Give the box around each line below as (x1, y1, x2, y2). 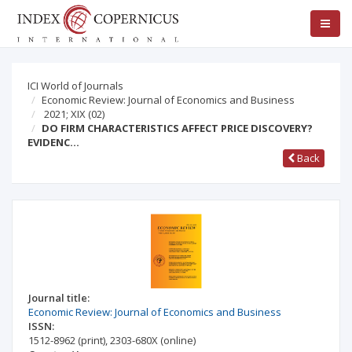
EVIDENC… (27, 135, 79, 149)
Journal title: (28, 291, 90, 305)
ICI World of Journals (27, 79, 123, 93)
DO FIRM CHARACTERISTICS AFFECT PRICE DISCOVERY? (42, 121, 313, 135)
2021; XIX (44, 107, 86, 121)
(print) (78, 333, 105, 347)
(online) (160, 333, 196, 347)
